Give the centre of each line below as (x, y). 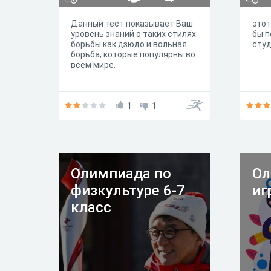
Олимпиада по (121, 174)
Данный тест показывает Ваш (132, 24)
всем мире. (93, 65)
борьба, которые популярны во (133, 54)
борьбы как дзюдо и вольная (129, 44)
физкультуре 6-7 (128, 191)
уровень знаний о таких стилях (133, 34)
